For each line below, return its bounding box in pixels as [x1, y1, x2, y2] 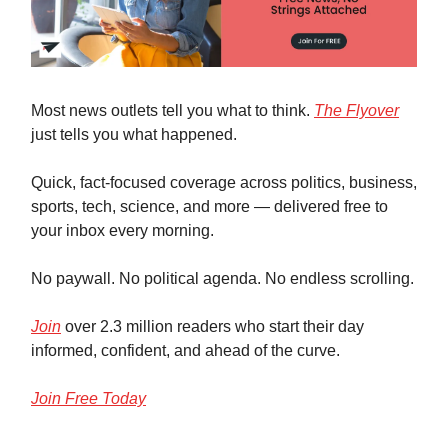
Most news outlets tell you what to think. [31, 102, 314, 120]
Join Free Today [31, 390, 146, 408]
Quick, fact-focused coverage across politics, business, [31, 174, 417, 192]
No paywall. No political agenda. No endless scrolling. [31, 270, 414, 288]
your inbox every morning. [31, 222, 214, 240]
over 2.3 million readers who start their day [61, 318, 364, 336]
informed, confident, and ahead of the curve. [31, 342, 340, 360]
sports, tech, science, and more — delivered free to [31, 198, 388, 216]
